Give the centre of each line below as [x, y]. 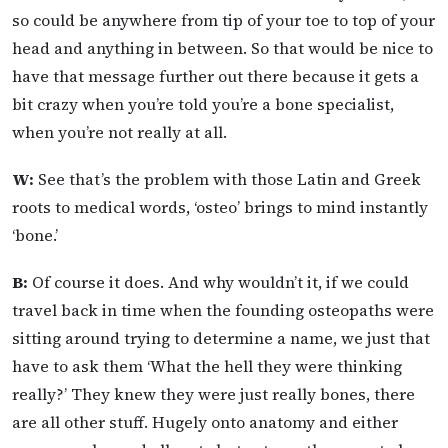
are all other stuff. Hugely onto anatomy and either [205, 421]
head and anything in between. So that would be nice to [222, 47]
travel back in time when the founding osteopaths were [223, 309]
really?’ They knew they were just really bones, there [213, 393]
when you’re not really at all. [119, 131]
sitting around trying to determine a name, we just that [221, 337]
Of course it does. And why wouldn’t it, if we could [218, 281]
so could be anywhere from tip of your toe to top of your [223, 19]
